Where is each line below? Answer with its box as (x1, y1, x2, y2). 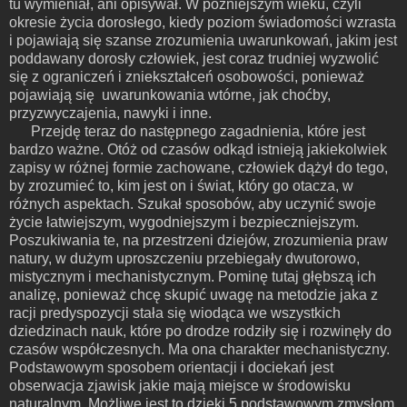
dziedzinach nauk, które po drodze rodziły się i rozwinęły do (9, 323, 392, 339)
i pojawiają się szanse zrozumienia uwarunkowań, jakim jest (9, 32, 397, 48)
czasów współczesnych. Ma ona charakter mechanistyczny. (9, 341, 390, 357)
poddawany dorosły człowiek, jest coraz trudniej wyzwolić (9, 50, 379, 66)
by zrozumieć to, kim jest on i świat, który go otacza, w (9, 177, 353, 194)
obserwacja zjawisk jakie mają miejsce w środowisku (9, 377, 351, 393)
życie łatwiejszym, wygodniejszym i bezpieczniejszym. (9, 213, 359, 230)
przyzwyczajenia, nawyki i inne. (9, 104, 212, 121)
